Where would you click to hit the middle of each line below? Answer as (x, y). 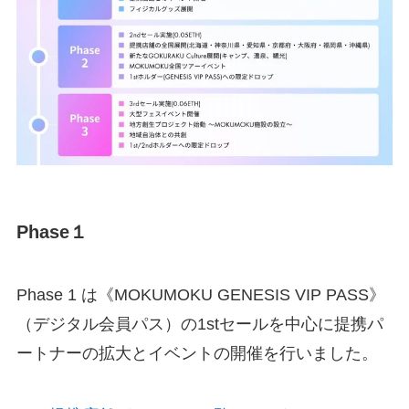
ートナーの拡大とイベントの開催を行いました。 (197, 354)
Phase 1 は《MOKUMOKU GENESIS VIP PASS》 (200, 295)
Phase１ (52, 231)
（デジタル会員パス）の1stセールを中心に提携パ (199, 325)
